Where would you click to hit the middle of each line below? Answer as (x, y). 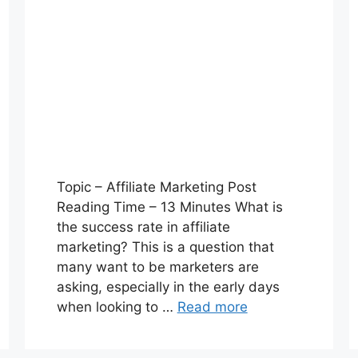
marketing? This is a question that (165, 247)
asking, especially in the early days (168, 286)
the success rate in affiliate (143, 227)
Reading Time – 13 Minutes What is (169, 207)
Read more (212, 306)
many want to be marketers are (157, 267)
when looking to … (117, 306)
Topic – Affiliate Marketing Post (156, 187)
